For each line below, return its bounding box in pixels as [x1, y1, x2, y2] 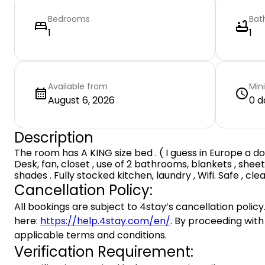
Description [14, 128, 93, 147]
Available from [48, 80, 108, 92]
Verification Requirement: [14, 242, 193, 261]
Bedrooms [48, 13, 90, 25]
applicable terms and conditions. [14, 228, 167, 242]
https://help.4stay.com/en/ [40, 214, 170, 228]
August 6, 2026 [48, 93, 115, 107]
